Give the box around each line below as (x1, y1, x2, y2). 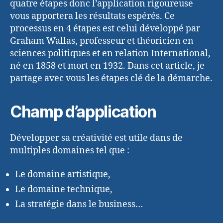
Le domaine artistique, (15, 168, 111, 180)
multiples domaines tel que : (10, 145, 129, 157)
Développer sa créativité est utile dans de (10, 132, 183, 144)
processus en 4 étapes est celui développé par (10, 23, 200, 35)
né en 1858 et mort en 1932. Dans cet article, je (10, 60, 205, 72)
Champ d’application (10, 102, 156, 122)
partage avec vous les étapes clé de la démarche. (10, 73, 213, 85)
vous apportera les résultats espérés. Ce (10, 10, 175, 22)
